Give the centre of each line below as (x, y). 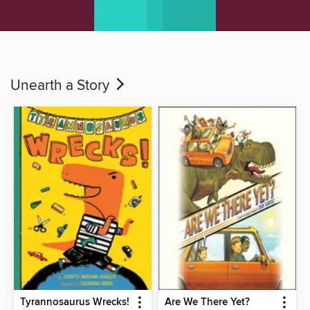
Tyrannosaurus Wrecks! (75, 302)
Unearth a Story (62, 85)
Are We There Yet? (207, 302)
